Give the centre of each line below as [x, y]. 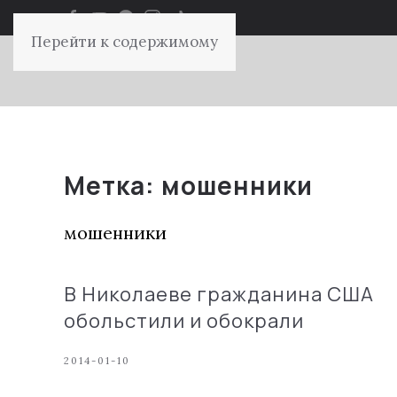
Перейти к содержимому [125, 42]
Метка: [113, 185]
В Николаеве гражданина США [219, 294]
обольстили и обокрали [184, 321]
